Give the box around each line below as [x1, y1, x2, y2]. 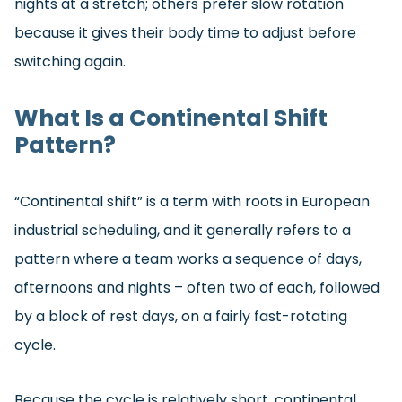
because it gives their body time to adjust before [14, 22, 356, 44]
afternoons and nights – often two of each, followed [14, 277, 380, 299]
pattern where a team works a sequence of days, [14, 249, 362, 270]
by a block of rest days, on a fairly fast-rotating [14, 306, 347, 328]
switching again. [14, 51, 126, 73]
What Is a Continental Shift [14, 102, 328, 135]
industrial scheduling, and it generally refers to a [14, 220, 351, 241]
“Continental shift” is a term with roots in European [14, 191, 370, 213]
